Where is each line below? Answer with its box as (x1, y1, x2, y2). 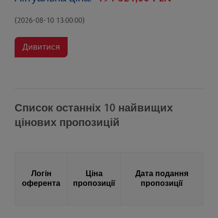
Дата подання (135, 169, 188, 179)
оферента (22, 179, 60, 189)
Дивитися (22, 42, 60, 53)
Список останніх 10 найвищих (15, 102, 173, 115)
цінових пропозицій (15, 116, 120, 129)
